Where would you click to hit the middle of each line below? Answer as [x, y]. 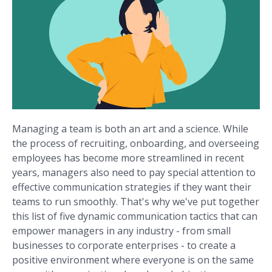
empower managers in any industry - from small [121, 231]
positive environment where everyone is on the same [133, 260]
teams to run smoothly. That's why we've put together [136, 202]
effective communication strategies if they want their [132, 187]
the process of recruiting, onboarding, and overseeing [136, 144]
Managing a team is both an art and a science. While [130, 129]
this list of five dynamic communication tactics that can [135, 216]
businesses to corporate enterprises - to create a [124, 246]
